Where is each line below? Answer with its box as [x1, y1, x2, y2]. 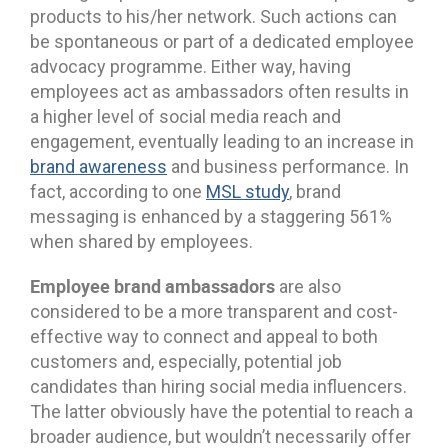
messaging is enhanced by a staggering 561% [30, 206, 392, 228]
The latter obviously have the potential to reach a [30, 401, 413, 423]
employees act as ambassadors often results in [30, 81, 409, 103]
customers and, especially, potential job [30, 351, 342, 373]
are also [275, 276, 341, 298]
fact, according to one [30, 181, 206, 203]
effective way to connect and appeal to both [30, 326, 378, 348]
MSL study [206, 181, 289, 203]
